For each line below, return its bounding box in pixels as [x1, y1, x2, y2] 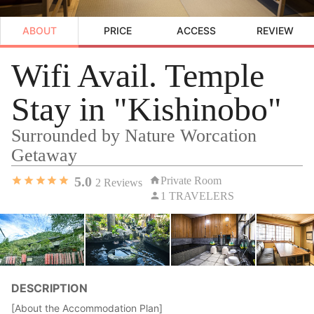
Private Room [160, 174, 221, 186]
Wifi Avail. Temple [11, 56, 264, 94]
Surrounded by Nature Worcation [11, 125, 257, 146]
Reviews [100, 176, 142, 189]
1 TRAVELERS [160, 189, 234, 202]
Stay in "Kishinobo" [11, 90, 282, 128]
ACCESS [177, 24, 216, 36]
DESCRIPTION [11, 280, 88, 295]
